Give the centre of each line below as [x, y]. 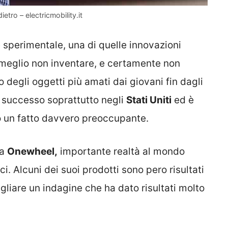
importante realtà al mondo [121, 151]
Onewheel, [32, 151]
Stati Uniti [149, 100]
